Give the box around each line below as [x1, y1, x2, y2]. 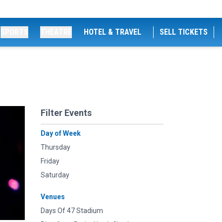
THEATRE [40, 27, 72, 37]
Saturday [41, 171, 69, 179]
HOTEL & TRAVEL [84, 27, 141, 37]
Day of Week [41, 129, 81, 137]
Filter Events [41, 108, 92, 118]
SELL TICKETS [160, 27, 208, 37]
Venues [41, 193, 65, 201]
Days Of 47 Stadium [41, 207, 103, 215]
